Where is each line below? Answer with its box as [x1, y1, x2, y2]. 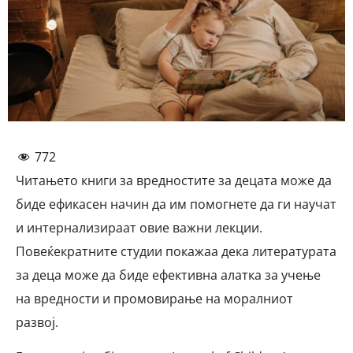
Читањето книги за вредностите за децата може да [16, 172, 332, 190]
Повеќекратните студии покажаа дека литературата [16, 243, 336, 261]
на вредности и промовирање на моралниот [16, 290, 293, 308]
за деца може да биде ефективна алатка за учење [16, 266, 321, 284]
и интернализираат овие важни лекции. [16, 219, 262, 237]
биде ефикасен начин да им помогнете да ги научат [16, 195, 336, 214]
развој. [16, 314, 58, 332]
